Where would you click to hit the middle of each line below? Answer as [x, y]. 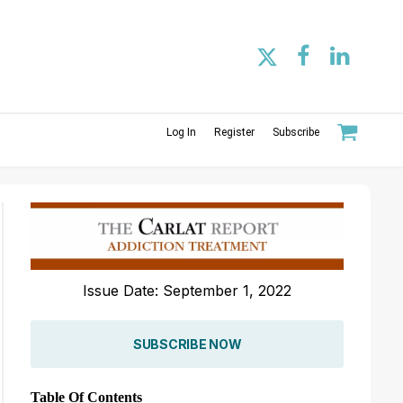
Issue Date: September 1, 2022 [188, 290]
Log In [181, 132]
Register [234, 132]
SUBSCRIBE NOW [187, 344]
